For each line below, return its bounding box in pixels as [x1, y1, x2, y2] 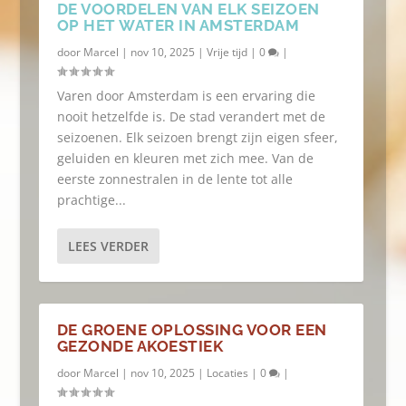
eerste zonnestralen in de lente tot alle [56, 170, 293, 188]
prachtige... [56, 191, 126, 208]
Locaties [206, 365, 248, 381]
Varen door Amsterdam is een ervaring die [56, 87, 315, 104]
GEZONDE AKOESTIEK [56, 337, 224, 355]
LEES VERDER [67, 237, 149, 255]
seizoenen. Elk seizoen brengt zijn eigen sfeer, [56, 129, 338, 146]
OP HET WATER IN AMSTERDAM [56, 16, 300, 34]
